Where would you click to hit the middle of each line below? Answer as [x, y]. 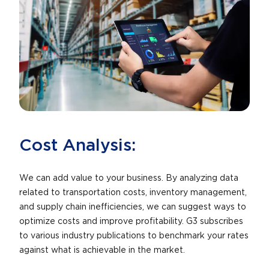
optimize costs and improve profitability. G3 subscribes [131, 221]
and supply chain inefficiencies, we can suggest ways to [133, 207]
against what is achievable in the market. [103, 250]
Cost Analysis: [77, 146]
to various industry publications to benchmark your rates [134, 236]
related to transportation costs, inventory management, [133, 192]
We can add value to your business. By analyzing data [129, 178]
